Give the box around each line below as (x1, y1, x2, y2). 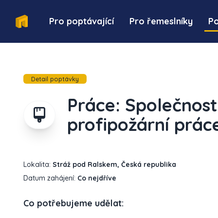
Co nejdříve (77, 174, 116, 182)
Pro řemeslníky (129, 16, 193, 27)
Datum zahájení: (23, 174, 77, 182)
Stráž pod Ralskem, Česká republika (53, 160, 176, 169)
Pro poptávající (49, 16, 114, 27)
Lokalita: (23, 160, 53, 169)
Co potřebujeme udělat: (23, 198, 124, 209)
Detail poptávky (31, 75, 79, 83)
